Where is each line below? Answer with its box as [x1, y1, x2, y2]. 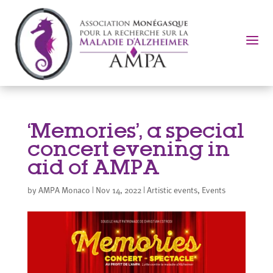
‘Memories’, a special [27, 117, 244, 143]
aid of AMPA [27, 154, 160, 180]
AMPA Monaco [38, 185, 90, 195]
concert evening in [27, 135, 230, 161]
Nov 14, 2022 [95, 185, 141, 195]
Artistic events [146, 185, 197, 195]
